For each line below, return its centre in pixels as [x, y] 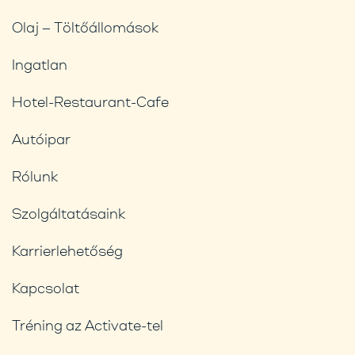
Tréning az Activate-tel [88, 324]
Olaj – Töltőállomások [85, 27]
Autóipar [41, 138]
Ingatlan [40, 64]
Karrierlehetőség [67, 250]
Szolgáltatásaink [69, 213]
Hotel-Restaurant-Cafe [90, 101]
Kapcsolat [46, 287]
